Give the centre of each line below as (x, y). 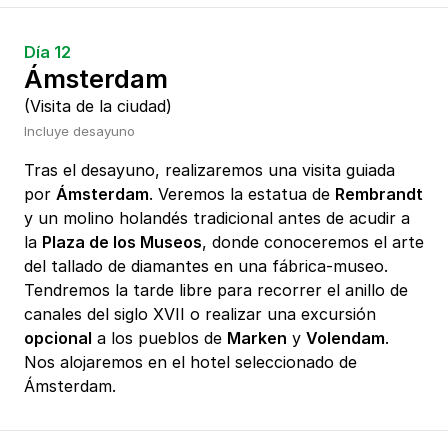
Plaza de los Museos (122, 242)
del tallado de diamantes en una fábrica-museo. (206, 266)
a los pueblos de (159, 338)
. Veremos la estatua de (242, 194)
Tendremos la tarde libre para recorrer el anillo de (216, 290)
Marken (257, 338)
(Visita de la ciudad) (98, 106)
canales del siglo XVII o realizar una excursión (200, 314)
